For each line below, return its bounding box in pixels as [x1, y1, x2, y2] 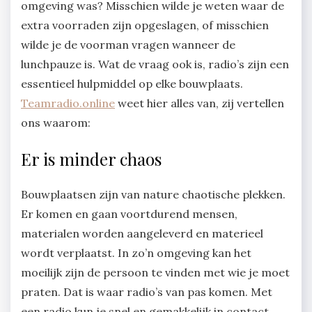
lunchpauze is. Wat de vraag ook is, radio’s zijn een [21, 56, 289, 71]
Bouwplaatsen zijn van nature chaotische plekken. [21, 187, 286, 202]
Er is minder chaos [21, 147, 162, 170]
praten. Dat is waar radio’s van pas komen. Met [21, 285, 272, 299]
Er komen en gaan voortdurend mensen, [21, 207, 237, 221]
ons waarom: [21, 115, 93, 130]
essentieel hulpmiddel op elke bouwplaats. [21, 76, 243, 91]
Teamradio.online [21, 95, 115, 110]
